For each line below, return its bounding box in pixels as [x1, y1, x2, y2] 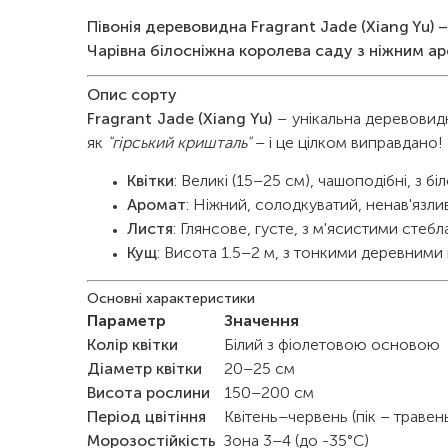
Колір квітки [87, 338, 178, 354]
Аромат [127, 198, 186, 214]
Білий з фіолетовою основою [224, 338, 440, 354]
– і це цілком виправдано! [251, 136, 443, 152]
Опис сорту [87, 88, 177, 104]
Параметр [87, 314, 166, 330]
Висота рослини [87, 386, 210, 402]
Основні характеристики [87, 292, 255, 306]
